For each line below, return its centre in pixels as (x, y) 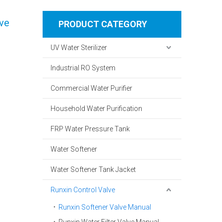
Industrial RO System (83, 68)
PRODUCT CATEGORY (103, 24)
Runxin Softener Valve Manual (105, 207)
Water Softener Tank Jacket (93, 169)
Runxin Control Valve (83, 190)
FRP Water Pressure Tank (90, 129)
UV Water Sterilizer (79, 48)
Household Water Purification (96, 109)
